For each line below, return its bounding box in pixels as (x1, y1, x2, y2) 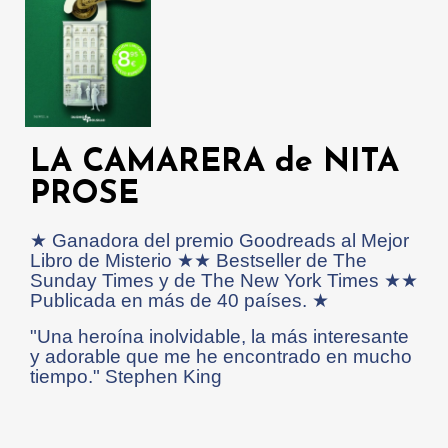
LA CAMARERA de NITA (30, 147, 399, 180)
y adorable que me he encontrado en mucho (30, 346, 412, 368)
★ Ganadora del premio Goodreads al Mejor (30, 230, 409, 252)
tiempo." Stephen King (30, 366, 222, 388)
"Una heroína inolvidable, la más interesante (30, 326, 409, 348)
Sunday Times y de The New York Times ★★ (30, 270, 418, 292)
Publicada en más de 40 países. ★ (30, 290, 329, 312)
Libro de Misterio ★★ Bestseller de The (30, 250, 367, 272)
